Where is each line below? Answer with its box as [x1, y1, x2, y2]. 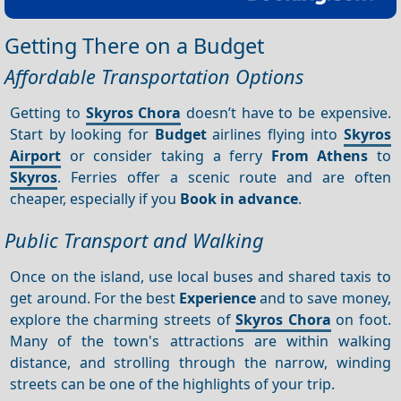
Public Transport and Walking [4, 226, 264, 253]
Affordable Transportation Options [4, 64, 303, 90]
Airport [10, 145, 62, 166]
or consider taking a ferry [61, 145, 271, 166]
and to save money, [256, 287, 391, 308]
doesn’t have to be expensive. [181, 102, 391, 123]
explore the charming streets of [10, 309, 236, 329]
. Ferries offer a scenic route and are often [57, 166, 391, 187]
